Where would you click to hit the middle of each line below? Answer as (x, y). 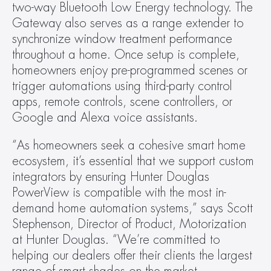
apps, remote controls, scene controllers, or (122, 102)
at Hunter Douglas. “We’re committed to (116, 240)
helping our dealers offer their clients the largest (132, 256)
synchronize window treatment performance (122, 39)
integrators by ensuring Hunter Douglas (111, 177)
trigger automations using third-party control (122, 86)
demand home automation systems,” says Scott (132, 208)
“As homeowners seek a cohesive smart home (129, 145)
